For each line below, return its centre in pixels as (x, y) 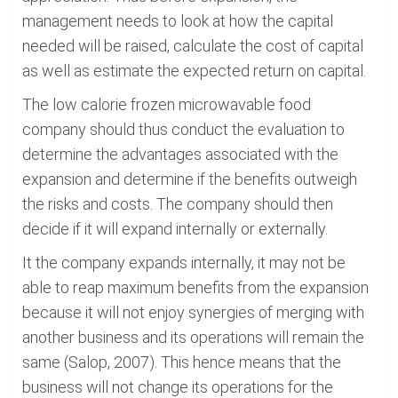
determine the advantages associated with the (180, 154)
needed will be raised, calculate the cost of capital (193, 46)
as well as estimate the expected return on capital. (194, 71)
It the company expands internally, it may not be (184, 263)
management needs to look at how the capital (178, 21)
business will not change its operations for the (178, 387)
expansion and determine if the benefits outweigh (190, 179)
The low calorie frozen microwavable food (167, 104)
